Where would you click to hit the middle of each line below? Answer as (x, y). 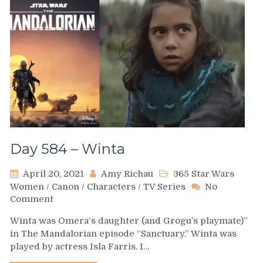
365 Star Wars (204, 173)
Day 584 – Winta (68, 149)
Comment (32, 199)
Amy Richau (127, 173)
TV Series (164, 186)
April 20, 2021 (53, 173)
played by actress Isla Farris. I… (80, 246)
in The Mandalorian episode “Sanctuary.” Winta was (123, 233)
